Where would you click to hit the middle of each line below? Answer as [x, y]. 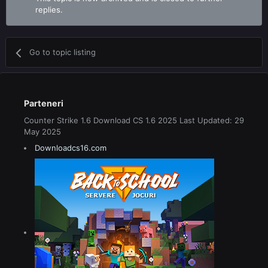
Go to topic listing [63, 52]
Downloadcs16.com [71, 147]
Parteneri [44, 103]
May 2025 [42, 132]
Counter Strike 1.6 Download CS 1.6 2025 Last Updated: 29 [134, 121]
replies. [49, 10]
